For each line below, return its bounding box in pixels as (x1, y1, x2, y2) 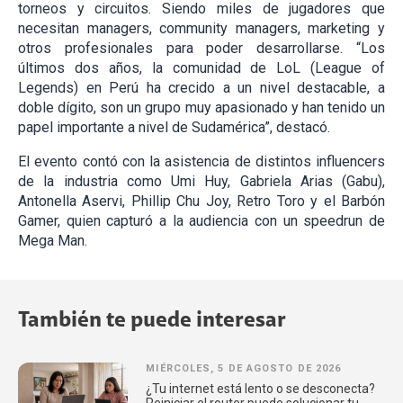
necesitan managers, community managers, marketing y (18, 19, 385, 37)
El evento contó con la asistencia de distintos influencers (18, 152, 385, 170)
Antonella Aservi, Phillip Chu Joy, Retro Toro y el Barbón (18, 192, 385, 210)
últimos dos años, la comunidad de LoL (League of (18, 58, 385, 76)
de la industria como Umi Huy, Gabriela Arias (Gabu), (18, 172, 385, 190)
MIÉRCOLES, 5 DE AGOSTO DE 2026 (146, 362, 342, 374)
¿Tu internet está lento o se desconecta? (146, 381, 376, 396)
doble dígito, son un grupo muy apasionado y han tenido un (18, 98, 385, 116)
